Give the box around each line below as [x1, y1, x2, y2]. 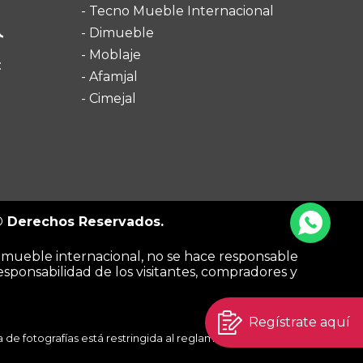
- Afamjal [80, 69, 138, 84]
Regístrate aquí [249, 314, 350, 330]
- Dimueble [80, 25, 154, 41]
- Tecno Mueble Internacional [80, 3, 274, 19]
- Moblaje [80, 47, 141, 62]
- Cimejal [80, 91, 136, 106]
